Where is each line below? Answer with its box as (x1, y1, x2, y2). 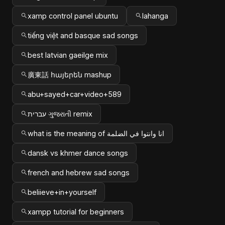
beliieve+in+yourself (28, 187, 96, 196)
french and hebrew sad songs (28, 168, 130, 177)
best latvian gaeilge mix (28, 50, 108, 59)
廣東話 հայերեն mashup (28, 70, 111, 79)
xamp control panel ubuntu (28, 11, 118, 20)
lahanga (142, 11, 168, 20)
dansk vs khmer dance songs (28, 148, 128, 157)
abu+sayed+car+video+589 (28, 89, 122, 98)
